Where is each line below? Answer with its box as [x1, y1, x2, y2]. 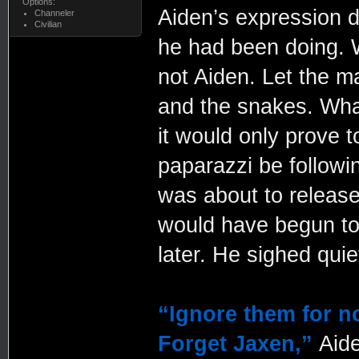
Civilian [34, 18, 62, 29]
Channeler [34, 7, 75, 18]
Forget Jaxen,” [157, 331, 313, 356]
